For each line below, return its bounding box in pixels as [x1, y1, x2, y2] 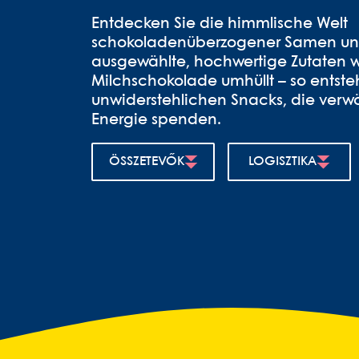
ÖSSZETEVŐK [108, 155, 184, 167]
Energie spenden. [91, 113, 221, 127]
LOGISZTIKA [248, 155, 317, 167]
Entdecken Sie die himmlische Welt [91, 17, 348, 31]
